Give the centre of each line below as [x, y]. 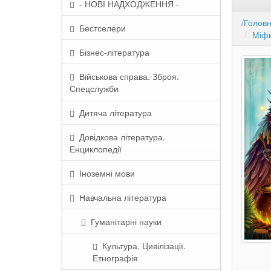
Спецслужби [94, 88]
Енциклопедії [96, 149]
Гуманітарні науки [124, 221]
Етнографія [115, 258]
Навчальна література [120, 197]
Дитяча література [113, 113]
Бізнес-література [112, 52]
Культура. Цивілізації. [142, 246]
